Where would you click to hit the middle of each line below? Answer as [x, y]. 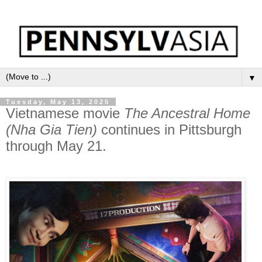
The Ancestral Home [187, 113]
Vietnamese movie [65, 113]
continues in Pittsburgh [169, 130]
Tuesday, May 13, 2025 [58, 102]
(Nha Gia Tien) [51, 130]
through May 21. [56, 146]
